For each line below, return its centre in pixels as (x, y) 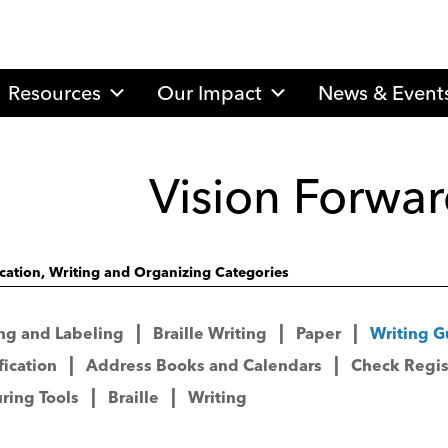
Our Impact (209, 92)
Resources (54, 92)
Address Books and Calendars (204, 367)
